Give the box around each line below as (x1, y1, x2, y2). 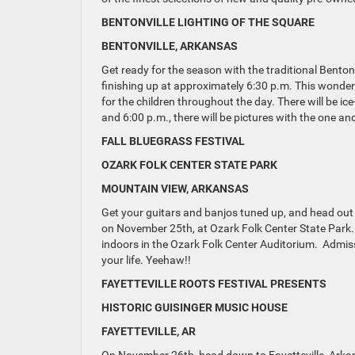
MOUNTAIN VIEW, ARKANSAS (101, 182, 249, 196)
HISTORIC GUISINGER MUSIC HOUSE (101, 301, 288, 315)
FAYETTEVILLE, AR (101, 325, 198, 338)
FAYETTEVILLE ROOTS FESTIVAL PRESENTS (101, 277, 326, 291)
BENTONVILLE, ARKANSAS (101, 40, 238, 53)
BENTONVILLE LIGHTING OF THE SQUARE (101, 16, 315, 29)
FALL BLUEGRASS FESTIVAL (101, 135, 245, 148)
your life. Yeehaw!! (101, 254, 191, 267)
